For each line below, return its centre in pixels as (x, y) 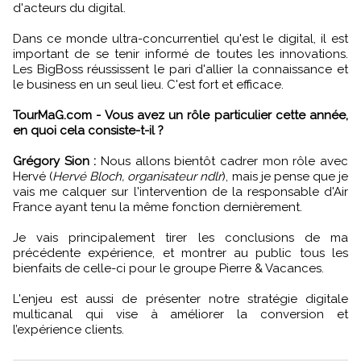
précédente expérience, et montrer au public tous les (180, 253)
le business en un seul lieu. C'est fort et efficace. (148, 84)
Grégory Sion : (55, 161)
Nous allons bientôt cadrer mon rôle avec (222, 161)
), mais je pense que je (285, 176)
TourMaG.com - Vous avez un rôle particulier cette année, (180, 115)
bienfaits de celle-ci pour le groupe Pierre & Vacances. (168, 268)
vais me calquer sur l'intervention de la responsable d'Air (180, 191)
